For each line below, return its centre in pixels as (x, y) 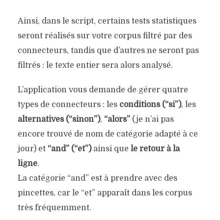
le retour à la (155, 149)
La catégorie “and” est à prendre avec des (97, 178)
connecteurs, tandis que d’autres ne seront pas (108, 50)
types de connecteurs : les (68, 104)
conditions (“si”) (150, 104)
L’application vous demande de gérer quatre (103, 90)
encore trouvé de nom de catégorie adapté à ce (108, 134)
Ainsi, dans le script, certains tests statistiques (107, 21)
